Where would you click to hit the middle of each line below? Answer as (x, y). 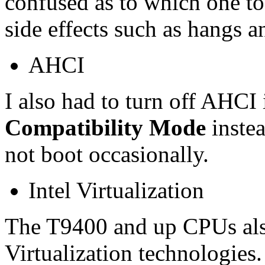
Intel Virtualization (116, 190)
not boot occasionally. (107, 154)
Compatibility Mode (105, 127)
